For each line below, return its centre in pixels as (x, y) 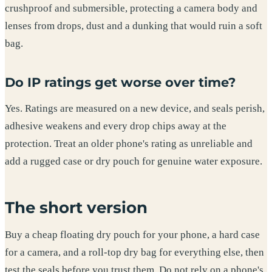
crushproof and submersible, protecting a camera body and (131, 8)
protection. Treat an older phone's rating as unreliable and (129, 143)
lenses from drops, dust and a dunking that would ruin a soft (134, 26)
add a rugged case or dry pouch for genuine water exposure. (134, 161)
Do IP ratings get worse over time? (120, 82)
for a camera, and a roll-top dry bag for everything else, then (134, 253)
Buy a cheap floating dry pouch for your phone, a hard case (132, 235)
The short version (76, 208)
